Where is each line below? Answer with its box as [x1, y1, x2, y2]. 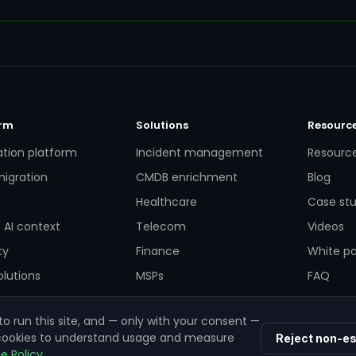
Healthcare [135, 194, 197, 210]
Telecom [135, 219, 186, 234]
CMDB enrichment [135, 169, 238, 185]
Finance [135, 243, 180, 259]
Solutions [135, 118, 188, 133]
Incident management [135, 145, 263, 161]
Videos [308, 219, 345, 234]
